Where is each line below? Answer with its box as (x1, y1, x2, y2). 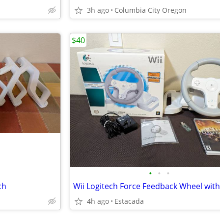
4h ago (87, 196, 109, 206)
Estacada (114, 196, 144, 206)
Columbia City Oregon (114, 5, 187, 15)
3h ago (87, 5, 109, 15)
